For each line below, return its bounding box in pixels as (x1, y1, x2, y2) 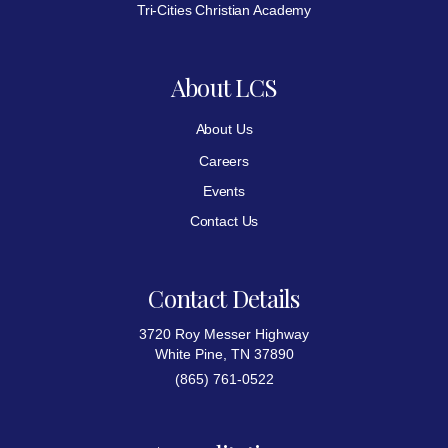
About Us (195, 120, 253, 137)
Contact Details (148, 281, 300, 314)
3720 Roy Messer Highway (139, 325, 309, 342)
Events (202, 182, 246, 199)
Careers (198, 152, 250, 169)
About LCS (170, 70, 278, 103)
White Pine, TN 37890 (154, 345, 294, 362)
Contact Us (189, 212, 259, 229)
